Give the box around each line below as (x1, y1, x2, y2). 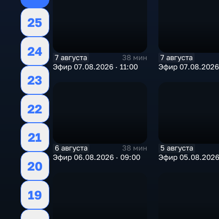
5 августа (160, 143, 194, 152)
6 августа (54, 143, 88, 152)
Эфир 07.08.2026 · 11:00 (52, 62, 138, 71)
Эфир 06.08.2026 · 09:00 (52, 153, 140, 161)
